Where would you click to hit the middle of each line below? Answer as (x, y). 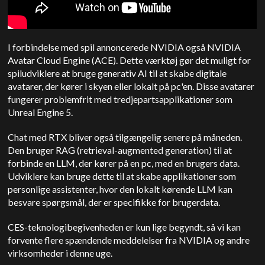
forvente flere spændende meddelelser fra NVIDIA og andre (129, 240)
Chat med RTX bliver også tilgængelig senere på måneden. (125, 137)
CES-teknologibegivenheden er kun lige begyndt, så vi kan (125, 227)
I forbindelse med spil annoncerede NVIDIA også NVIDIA (125, 47)
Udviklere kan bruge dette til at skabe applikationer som (122, 176)
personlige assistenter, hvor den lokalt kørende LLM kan (120, 189)
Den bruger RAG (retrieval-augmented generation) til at (120, 150)
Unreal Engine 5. (41, 112)
